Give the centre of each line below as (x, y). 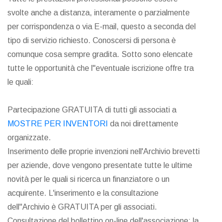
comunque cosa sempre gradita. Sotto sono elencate (100, 55)
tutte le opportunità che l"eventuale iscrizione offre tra (101, 68)
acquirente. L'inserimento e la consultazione (83, 193)
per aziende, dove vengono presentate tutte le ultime (100, 166)
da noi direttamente (143, 124)
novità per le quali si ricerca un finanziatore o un (88, 179)
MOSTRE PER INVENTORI (58, 124)
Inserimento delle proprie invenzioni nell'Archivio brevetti (104, 152)
